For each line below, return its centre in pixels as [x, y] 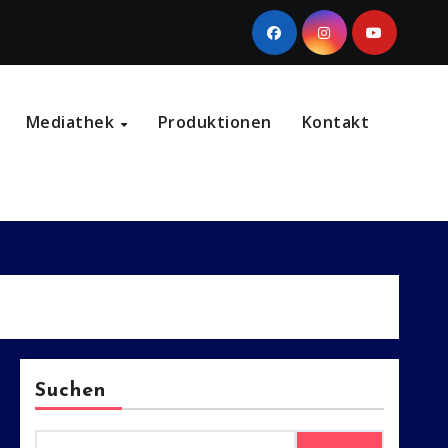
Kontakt [335, 122]
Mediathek [72, 122]
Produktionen [214, 122]
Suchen [70, 391]
